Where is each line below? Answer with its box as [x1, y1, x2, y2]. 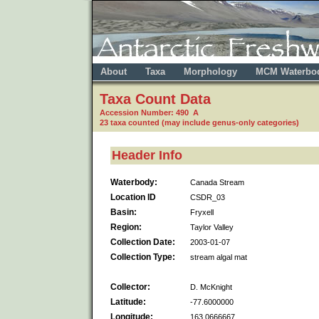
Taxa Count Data [100, 91, 211, 107]
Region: [110, 221, 142, 232]
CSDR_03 [190, 192, 225, 202]
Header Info [112, 147, 182, 162]
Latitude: [110, 296, 146, 307]
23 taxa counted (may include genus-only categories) [100, 118, 299, 127]
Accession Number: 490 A [100, 108, 199, 117]
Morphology [184, 66, 237, 77]
